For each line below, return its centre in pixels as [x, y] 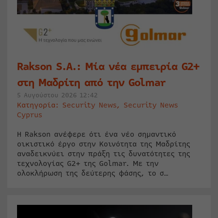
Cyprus [30, 115]
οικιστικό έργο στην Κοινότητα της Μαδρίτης [104, 144]
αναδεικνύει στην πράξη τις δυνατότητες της [104, 154]
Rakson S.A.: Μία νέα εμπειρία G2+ [108, 67]
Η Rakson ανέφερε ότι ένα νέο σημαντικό [97, 135]
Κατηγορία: [40, 105]
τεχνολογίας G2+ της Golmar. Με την [88, 164]
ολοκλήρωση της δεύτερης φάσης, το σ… [93, 173]
